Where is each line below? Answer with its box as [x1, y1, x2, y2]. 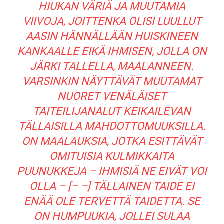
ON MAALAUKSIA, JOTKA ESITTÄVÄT [21, 135, 202, 148]
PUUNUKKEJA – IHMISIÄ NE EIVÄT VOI [17, 165, 207, 178]
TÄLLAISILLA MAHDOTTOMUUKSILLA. [18, 120, 206, 133]
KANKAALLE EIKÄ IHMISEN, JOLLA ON [17, 45, 207, 58]
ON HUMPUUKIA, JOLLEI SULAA [34, 210, 190, 223]
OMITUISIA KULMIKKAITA [49, 150, 174, 163]
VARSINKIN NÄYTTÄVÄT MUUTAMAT [22, 75, 202, 88]
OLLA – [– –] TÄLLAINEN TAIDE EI [29, 180, 194, 193]
